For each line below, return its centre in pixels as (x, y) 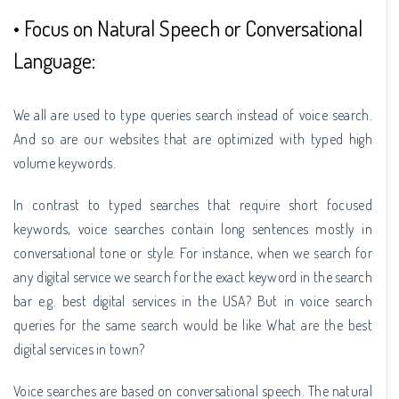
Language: (54, 60)
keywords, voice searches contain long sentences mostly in (193, 228)
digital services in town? (79, 349)
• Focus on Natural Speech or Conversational (188, 28)
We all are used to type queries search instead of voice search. (193, 114)
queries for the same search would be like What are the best (193, 325)
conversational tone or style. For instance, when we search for (193, 252)
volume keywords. (65, 163)
